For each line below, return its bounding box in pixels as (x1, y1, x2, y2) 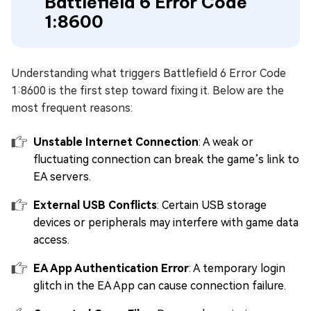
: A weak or (199, 135, 253, 149)
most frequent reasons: (11, 101, 133, 115)
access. (33, 233, 69, 246)
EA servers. (33, 169, 91, 183)
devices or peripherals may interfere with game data (33, 215, 299, 229)
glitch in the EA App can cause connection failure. (33, 278, 286, 292)
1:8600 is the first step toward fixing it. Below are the (11, 83, 284, 97)
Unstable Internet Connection (33, 135, 199, 149)
